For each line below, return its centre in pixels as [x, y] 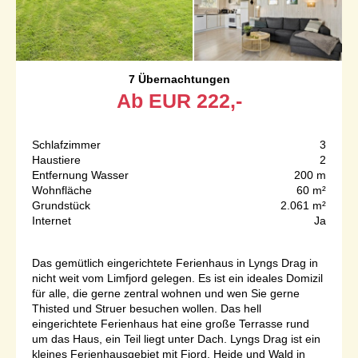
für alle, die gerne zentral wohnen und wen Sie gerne [166, 293]
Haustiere [56, 159]
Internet [52, 220]
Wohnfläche [62, 190]
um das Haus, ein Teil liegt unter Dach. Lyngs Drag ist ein [176, 338]
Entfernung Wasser [80, 175]
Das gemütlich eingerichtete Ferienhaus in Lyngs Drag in [175, 263]
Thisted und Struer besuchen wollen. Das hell [147, 308]
